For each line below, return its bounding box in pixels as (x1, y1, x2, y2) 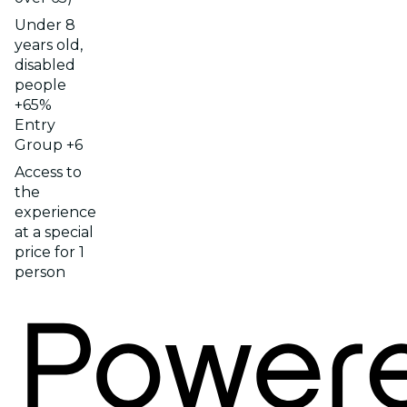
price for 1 (15, 243, 84, 261)
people (15, 75, 66, 94)
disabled (15, 55, 75, 74)
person (15, 263, 65, 281)
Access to (15, 163, 82, 181)
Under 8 (15, 15, 75, 34)
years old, (15, 35, 83, 54)
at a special (15, 223, 94, 241)
